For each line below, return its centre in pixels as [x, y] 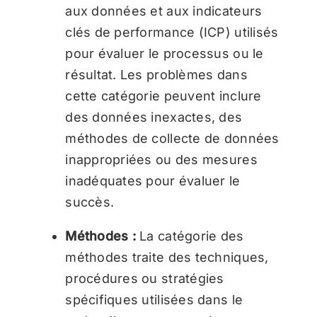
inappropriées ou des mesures [161, 159]
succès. [90, 202]
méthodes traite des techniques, [167, 257]
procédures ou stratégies [145, 278]
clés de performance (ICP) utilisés [172, 32]
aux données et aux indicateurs [164, 11]
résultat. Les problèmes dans [156, 74]
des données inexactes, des [154, 117]
